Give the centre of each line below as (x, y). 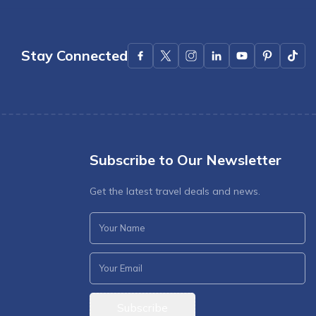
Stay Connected (74, 55)
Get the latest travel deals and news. (175, 191)
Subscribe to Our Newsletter (186, 160)
